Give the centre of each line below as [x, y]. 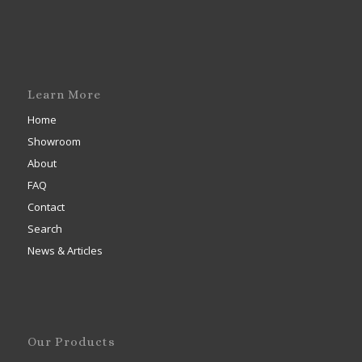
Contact [46, 207]
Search [44, 229]
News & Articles [65, 251]
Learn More [64, 95]
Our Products [71, 342]
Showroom [54, 142]
